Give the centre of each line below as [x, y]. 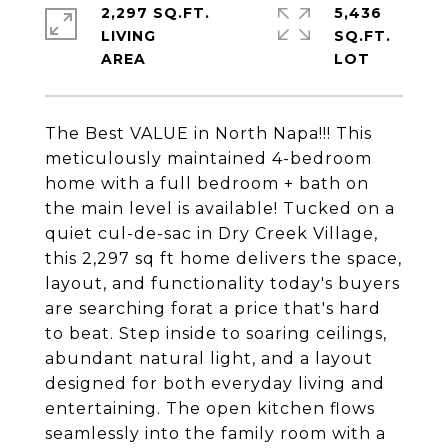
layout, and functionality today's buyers [222, 283]
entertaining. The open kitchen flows [210, 408]
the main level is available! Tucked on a [220, 208]
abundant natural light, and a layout [209, 358]
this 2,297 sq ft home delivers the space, [223, 258]
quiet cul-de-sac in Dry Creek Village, [211, 233]
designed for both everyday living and [215, 383]
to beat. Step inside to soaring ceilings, [216, 333]
